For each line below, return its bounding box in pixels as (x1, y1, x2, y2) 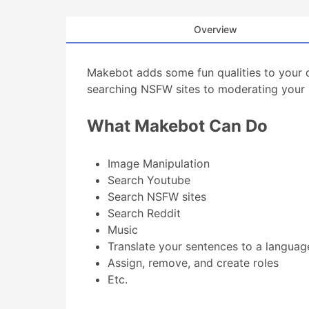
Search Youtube (108, 173, 190, 187)
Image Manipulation (108, 157, 210, 170)
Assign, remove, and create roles (108, 256, 279, 270)
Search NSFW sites (108, 190, 206, 203)
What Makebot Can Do (87, 116, 268, 136)
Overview (193, 23, 237, 35)
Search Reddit (108, 206, 181, 220)
